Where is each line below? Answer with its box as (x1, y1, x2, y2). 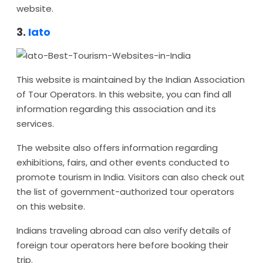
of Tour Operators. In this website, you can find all (16, 88, 231, 100)
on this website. (16, 200, 85, 213)
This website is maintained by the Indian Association (16, 73, 245, 86)
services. (16, 117, 54, 130)
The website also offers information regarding (16, 141, 218, 154)
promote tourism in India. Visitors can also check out (16, 171, 245, 183)
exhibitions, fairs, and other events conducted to (16, 156, 230, 168)
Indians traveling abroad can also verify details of (16, 224, 231, 237)
